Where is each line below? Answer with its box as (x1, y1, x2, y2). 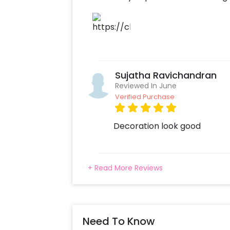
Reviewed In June (114, 81, 177, 91)
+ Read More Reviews (87, 163, 163, 174)
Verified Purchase (114, 92, 175, 102)
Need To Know (82, 214, 155, 229)
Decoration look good (113, 120, 201, 132)
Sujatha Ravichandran (114, 69, 217, 82)
